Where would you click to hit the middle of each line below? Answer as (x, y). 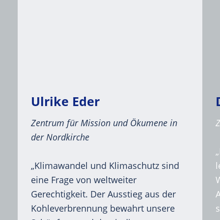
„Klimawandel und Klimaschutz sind (105, 166)
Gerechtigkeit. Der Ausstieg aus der (103, 194)
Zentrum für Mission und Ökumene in (104, 123)
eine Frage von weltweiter (83, 180)
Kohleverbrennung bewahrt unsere (103, 208)
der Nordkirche (60, 137)
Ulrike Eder (65, 101)
